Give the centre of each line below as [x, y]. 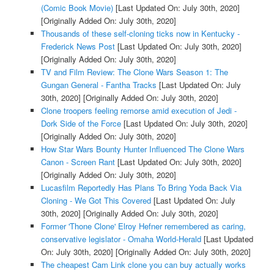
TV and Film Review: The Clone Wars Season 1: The [134, 72]
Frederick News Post [78, 46]
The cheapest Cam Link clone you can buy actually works [143, 264]
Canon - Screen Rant [78, 161]
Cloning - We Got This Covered [96, 200]
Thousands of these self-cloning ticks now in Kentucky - [140, 33]
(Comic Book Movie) [77, 7]
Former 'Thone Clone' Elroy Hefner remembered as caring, [143, 226]
